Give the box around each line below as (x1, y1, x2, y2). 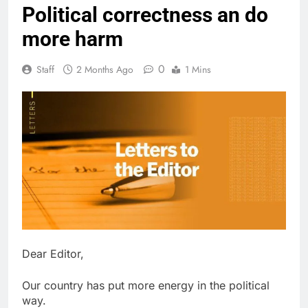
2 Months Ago (76, 63, 133, 77)
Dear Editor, (22, 246, 84, 261)
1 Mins (185, 63, 211, 77)
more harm (22, 27, 123, 52)
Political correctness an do (22, 3, 268, 27)
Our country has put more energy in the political (22, 278, 269, 292)
